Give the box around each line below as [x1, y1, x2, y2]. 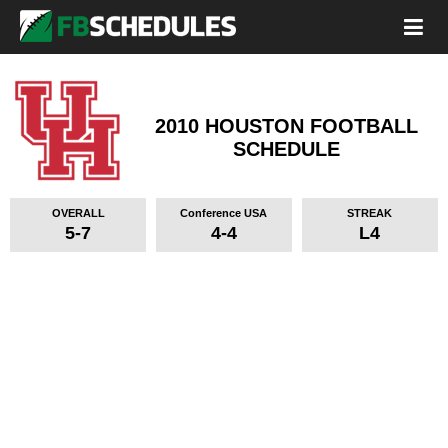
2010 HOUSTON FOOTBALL [155, 115, 418, 137]
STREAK [347, 207, 393, 219]
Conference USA [180, 207, 268, 219]
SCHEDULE [233, 138, 340, 160]
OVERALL [51, 207, 105, 219]
